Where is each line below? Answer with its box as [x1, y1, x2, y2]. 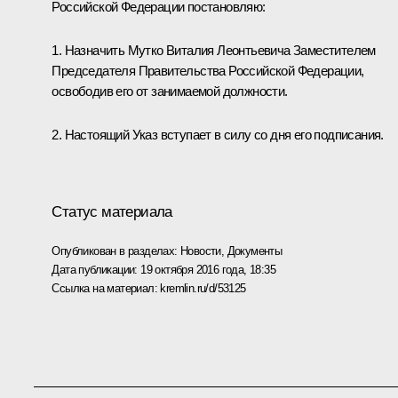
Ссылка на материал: [52, 281, 161, 295]
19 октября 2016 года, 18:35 [140, 262, 276, 276]
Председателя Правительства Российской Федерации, [52, 62, 364, 78]
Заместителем [290, 42, 376, 58]
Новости [180, 243, 221, 258]
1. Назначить [52, 42, 128, 58]
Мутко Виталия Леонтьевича [127, 42, 291, 58]
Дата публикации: [52, 262, 141, 276]
